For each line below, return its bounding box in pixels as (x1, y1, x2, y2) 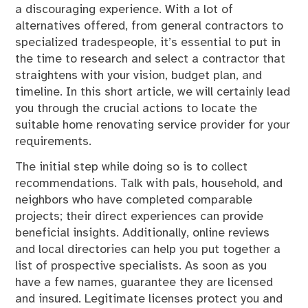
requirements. (15, 135, 92, 148)
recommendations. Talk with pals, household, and (15, 177, 283, 190)
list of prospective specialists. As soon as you (15, 259, 267, 272)
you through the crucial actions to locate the (15, 102, 258, 115)
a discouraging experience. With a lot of (15, 3, 234, 16)
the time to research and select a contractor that (15, 53, 286, 66)
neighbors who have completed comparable (15, 193, 253, 206)
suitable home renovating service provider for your (15, 119, 291, 132)
